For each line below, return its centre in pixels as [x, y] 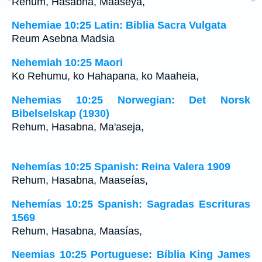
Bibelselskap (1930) [61, 113]
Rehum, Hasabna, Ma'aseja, [78, 127]
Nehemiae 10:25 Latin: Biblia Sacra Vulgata [119, 25]
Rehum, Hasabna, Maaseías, [80, 180]
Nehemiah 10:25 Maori [67, 63]
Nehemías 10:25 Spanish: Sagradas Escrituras [131, 204]
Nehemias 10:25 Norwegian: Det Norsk [131, 100]
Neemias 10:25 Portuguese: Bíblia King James [131, 255]
